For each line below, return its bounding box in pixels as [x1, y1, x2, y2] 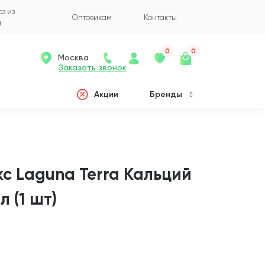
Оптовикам [72, 12, 112, 22]
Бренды [149, 89, 182, 99]
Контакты [144, 12, 177, 22]
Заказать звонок [59, 62, 127, 72]
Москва [58, 53, 89, 62]
